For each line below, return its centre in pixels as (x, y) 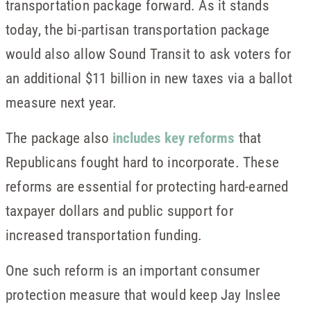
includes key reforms (174, 137)
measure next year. (61, 102)
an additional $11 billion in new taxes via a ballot (149, 78)
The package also (59, 137)
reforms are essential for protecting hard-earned (147, 186)
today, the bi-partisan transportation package (138, 29)
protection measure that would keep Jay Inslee (143, 294)
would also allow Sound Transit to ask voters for (149, 53)
